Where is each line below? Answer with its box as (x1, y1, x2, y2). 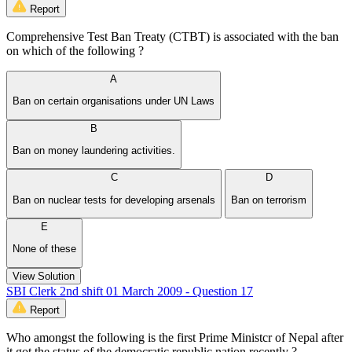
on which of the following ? (6, 43, 144, 57)
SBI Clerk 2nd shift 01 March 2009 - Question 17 (6, 284, 253, 298)
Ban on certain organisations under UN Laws (13, 95, 214, 108)
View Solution (13, 269, 75, 282)
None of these (13, 243, 76, 255)
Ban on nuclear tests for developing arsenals (13, 193, 215, 206)
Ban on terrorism (231, 193, 306, 206)
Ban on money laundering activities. (13, 144, 175, 156)
